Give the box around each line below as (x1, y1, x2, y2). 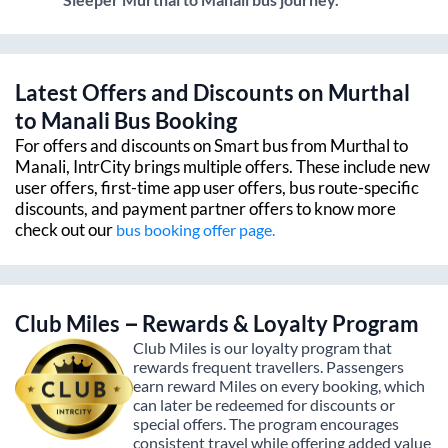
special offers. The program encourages (133, 413, 399, 433)
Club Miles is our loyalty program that (133, 337, 392, 357)
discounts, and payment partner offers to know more (15, 197, 396, 219)
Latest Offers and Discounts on (15, 78, 328, 106)
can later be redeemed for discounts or (133, 394, 395, 414)
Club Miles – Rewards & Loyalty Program (15, 309, 419, 337)
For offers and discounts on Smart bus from (15, 134, 330, 156)
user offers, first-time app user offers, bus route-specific (15, 176, 419, 198)
